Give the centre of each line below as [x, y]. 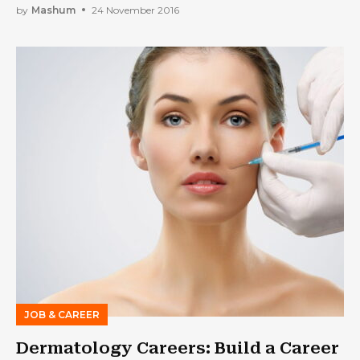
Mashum [53, 10]
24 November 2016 [135, 10]
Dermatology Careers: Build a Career [178, 348]
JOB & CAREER [62, 315]
